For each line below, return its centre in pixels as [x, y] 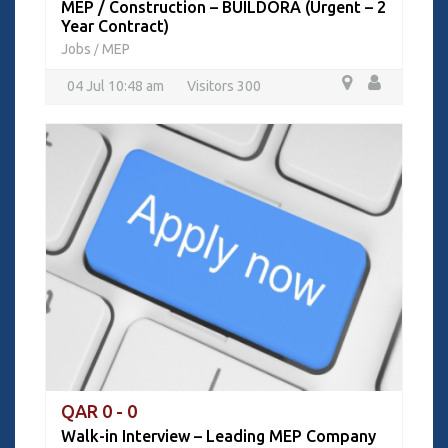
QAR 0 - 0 [99, 411]
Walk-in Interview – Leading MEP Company [218, 436]
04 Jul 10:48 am [115, 86]
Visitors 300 [224, 86]
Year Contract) [115, 26]
